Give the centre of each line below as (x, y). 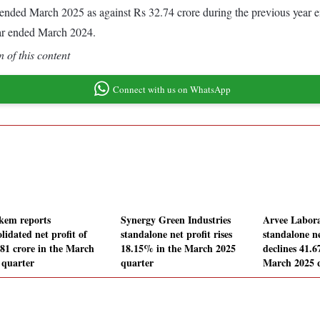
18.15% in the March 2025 (178, 249)
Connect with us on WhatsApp (171, 89)
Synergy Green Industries (176, 220)
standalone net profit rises (176, 234)
